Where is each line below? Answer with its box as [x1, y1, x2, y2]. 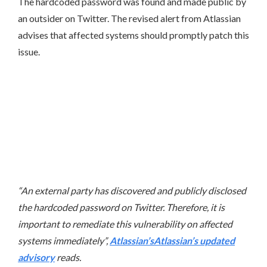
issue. [18, 46, 40, 57]
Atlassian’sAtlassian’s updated [110, 235, 235, 246]
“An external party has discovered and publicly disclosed [18, 185, 246, 196]
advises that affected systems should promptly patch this [18, 29, 249, 41]
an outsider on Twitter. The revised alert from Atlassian [18, 13, 241, 24]
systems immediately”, [18, 235, 110, 246]
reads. [55, 252, 81, 263]
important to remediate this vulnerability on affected [18, 218, 232, 229]
